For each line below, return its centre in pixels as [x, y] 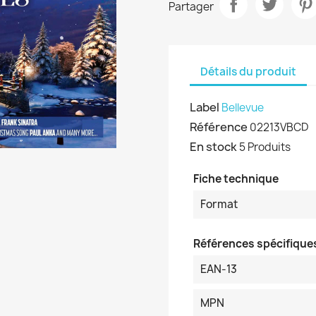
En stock [213, 147]
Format [219, 204]
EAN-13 [219, 269]
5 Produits [265, 147]
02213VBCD [279, 127]
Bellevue [243, 108]
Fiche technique [236, 179]
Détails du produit [248, 71]
